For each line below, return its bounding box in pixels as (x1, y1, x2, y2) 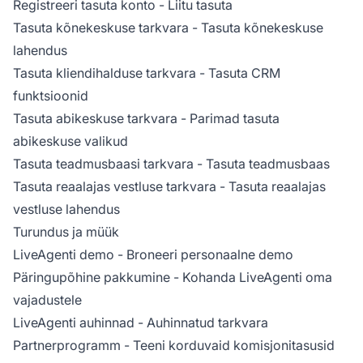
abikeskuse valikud (13, 132, 128, 149)
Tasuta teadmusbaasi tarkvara (13, 155, 194, 172)
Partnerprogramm (13, 336, 121, 353)
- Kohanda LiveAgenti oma (170, 268, 332, 285)
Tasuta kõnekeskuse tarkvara (13, 19, 189, 36)
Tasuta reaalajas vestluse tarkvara (13, 177, 216, 194)
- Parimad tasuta (177, 109, 280, 126)
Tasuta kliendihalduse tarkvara (13, 64, 196, 81)
